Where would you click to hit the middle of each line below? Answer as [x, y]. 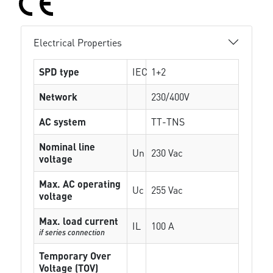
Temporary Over [75, 256]
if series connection [72, 232]
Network [58, 97]
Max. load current [79, 221]
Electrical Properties [78, 42]
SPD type [59, 72]
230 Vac [167, 153]
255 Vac [167, 190]
